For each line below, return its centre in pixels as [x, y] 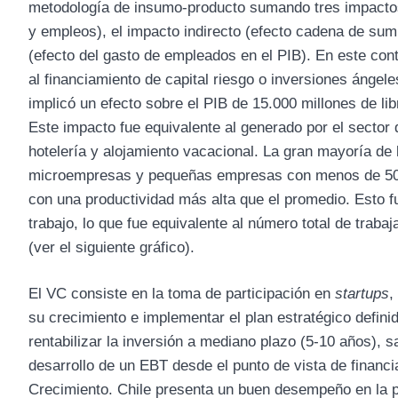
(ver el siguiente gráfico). [111, 247]
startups [362, 294]
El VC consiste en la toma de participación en [182, 294]
